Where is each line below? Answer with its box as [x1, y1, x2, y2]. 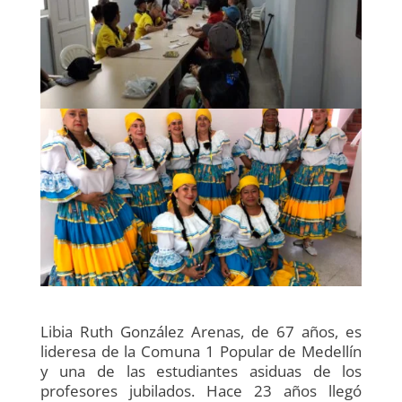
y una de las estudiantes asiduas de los [39, 361, 363, 382]
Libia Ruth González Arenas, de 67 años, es [39, 321, 363, 343]
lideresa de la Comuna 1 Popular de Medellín [39, 341, 363, 363]
